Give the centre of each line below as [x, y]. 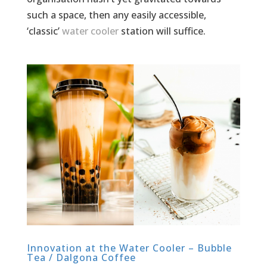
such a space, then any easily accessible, [116, 15]
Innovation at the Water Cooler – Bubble [129, 248]
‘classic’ [44, 31]
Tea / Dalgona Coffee [81, 257]
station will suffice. [162, 31]
